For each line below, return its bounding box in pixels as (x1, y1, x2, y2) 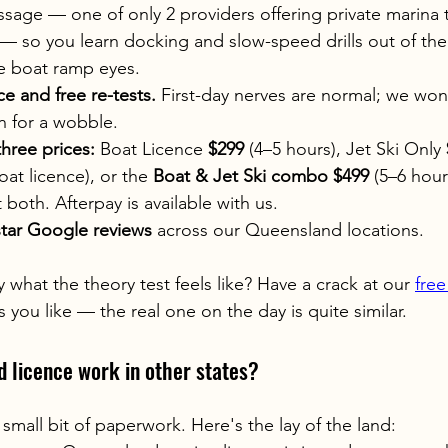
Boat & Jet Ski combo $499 (153, 165, 369, 188)
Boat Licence (95, 138, 208, 161)
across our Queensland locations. (152, 219, 424, 242)
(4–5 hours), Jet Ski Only (244, 138, 446, 161)
